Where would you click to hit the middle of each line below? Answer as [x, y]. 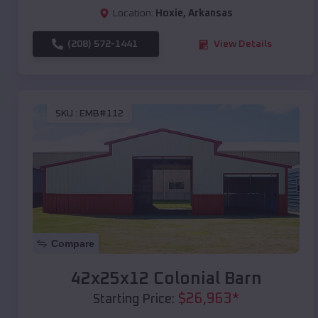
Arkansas [210, 14]
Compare [73, 244]
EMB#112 [102, 113]
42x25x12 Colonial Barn [166, 279]
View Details [243, 44]
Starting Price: [134, 300]
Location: [133, 14]
